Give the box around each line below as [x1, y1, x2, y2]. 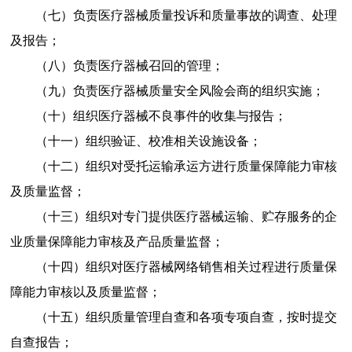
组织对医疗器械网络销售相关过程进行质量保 [85, 259, 337, 273]
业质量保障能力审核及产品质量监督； [9, 234, 224, 248]
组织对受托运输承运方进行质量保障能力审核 [85, 159, 337, 173]
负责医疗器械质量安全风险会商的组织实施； [72, 83, 324, 97]
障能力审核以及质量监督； [9, 284, 161, 299]
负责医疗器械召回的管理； [72, 58, 224, 72]
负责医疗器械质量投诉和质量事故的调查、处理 [72, 8, 337, 22]
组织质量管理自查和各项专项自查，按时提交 [85, 310, 337, 324]
